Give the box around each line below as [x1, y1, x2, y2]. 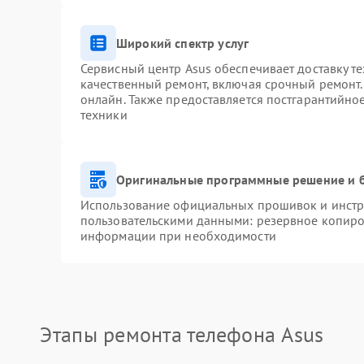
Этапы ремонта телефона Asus [40, 321, 324, 348]
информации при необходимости [80, 227, 276, 244]
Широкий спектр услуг [115, 34, 249, 51]
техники [80, 106, 128, 123]
